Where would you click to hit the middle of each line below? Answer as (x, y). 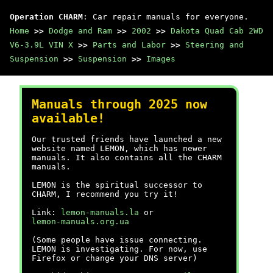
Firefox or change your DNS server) (115, 258)
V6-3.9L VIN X (41, 45)
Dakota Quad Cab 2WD (217, 31)
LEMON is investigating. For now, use (119, 249)
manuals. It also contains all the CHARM (127, 158)
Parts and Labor (129, 45)
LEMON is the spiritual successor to (117, 185)
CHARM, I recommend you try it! (105, 194)
